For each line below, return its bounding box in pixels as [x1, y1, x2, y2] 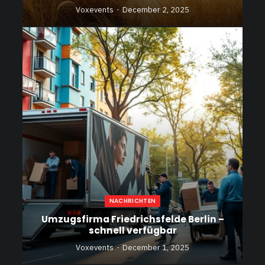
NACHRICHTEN [109, 196, 156, 205]
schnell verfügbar [88, 224, 177, 237]
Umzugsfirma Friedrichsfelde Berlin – [41, 212, 224, 225]
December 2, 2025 [122, 4, 189, 15]
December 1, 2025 [122, 242, 189, 253]
